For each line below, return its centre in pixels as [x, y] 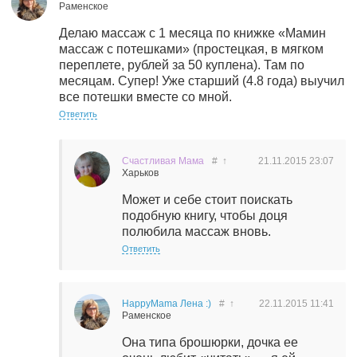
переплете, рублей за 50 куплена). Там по [182, 65]
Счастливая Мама [163, 161]
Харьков [140, 173]
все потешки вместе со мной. [145, 97]
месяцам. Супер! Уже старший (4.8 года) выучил [202, 81]
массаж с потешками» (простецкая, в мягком [191, 49]
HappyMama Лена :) [167, 304]
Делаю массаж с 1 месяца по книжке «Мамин [192, 33]
